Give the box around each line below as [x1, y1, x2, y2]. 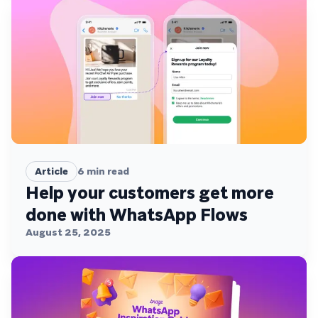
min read [84, 165, 129, 178]
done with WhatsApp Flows [26, 204, 248, 226]
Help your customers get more [26, 182, 274, 204]
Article [35, 165, 68, 178]
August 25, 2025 [26, 226, 111, 239]
